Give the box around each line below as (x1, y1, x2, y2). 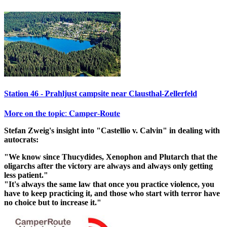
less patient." (4, 171, 48, 180)
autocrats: (4, 135, 39, 144)
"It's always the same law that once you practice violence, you (4, 180, 214, 189)
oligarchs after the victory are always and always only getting (4, 162, 213, 171)
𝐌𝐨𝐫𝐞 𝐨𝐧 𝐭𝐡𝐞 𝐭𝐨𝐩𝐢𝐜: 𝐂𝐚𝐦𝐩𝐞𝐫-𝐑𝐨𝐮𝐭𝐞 (4, 109, 120, 118)
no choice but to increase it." (4, 198, 101, 207)
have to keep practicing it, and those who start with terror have (4, 189, 220, 198)
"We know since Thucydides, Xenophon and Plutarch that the (4, 153, 217, 162)
